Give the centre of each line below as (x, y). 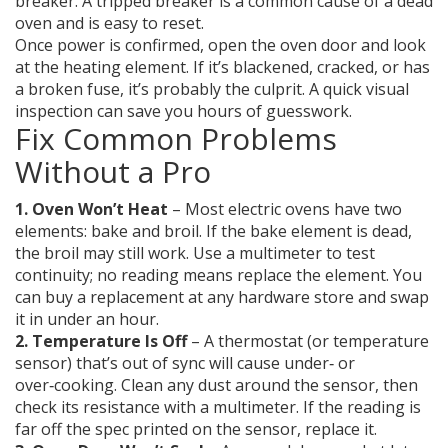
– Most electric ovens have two (285, 209)
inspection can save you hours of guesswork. (183, 111)
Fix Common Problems (176, 138)
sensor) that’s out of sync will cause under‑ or (185, 363)
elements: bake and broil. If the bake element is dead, (213, 231)
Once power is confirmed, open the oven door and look (220, 45)
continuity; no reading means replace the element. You (218, 275)
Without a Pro (113, 171)
